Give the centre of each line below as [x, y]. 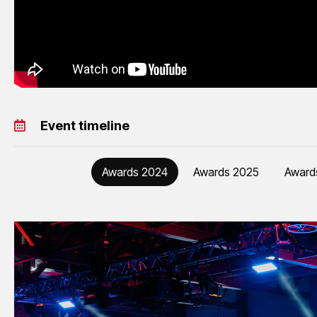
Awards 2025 [226, 172]
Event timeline [85, 125]
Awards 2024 [134, 172]
